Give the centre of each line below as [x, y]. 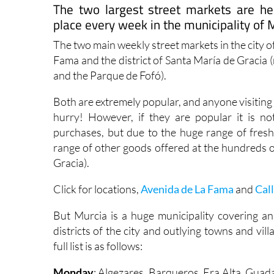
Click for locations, [97, 189]
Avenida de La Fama [187, 189]
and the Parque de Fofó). [110, 75]
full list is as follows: [98, 246]
